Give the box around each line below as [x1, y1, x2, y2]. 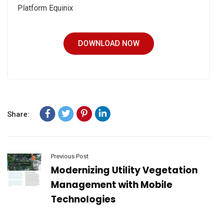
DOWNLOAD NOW [77, 38, 139, 48]
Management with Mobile [51, 178, 172, 191]
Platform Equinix [17, 3, 73, 13]
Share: [7, 109, 30, 119]
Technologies [51, 192, 116, 206]
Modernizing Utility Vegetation [51, 163, 198, 177]
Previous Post [51, 152, 89, 160]
